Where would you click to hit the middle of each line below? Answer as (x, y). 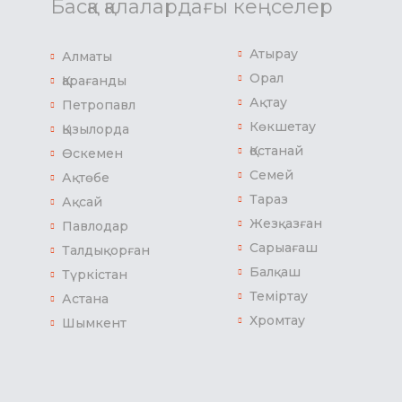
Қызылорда (96, 129)
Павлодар (95, 226)
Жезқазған (285, 223)
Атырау (273, 54)
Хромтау (277, 320)
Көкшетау (282, 127)
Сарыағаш (283, 248)
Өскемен (92, 153)
